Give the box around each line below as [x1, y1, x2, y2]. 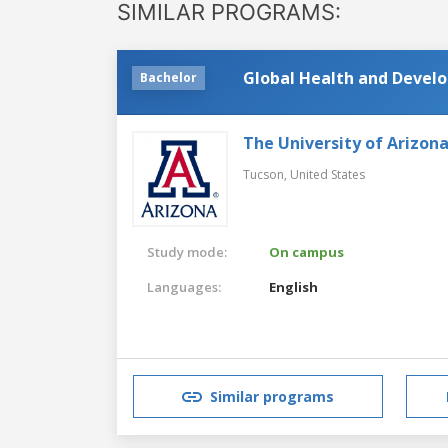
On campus [269, 242, 345, 261]
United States [290, 165, 365, 183]
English [269, 277, 319, 296]
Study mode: [147, 242, 227, 261]
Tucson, [243, 165, 290, 183]
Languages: [147, 277, 221, 296]
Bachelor [140, 68, 197, 86]
